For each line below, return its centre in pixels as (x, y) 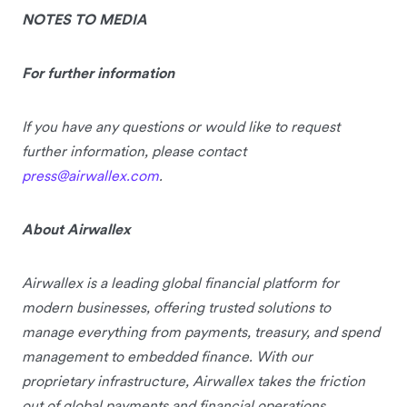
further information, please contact (134, 150)
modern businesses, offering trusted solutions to (176, 307)
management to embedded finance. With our (167, 356)
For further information (98, 72)
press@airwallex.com (90, 175)
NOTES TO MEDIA (84, 19)
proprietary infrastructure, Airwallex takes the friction (194, 380)
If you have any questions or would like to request (181, 126)
